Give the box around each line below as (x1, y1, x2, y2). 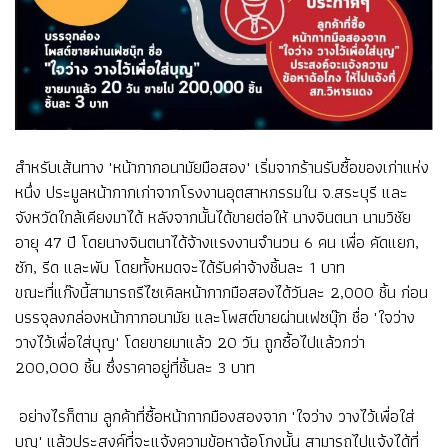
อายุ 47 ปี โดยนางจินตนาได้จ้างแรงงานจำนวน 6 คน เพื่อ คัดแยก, (15, 228, 419, 257)
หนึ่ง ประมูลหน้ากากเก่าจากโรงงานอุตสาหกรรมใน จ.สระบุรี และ (15, 178, 408, 207)
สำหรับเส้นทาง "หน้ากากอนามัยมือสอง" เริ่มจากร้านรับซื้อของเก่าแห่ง (15, 153, 429, 182)
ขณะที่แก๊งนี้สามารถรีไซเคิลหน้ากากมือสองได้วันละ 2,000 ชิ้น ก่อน (15, 278, 428, 307)
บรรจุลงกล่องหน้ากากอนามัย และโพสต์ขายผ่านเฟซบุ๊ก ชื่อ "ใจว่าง (15, 303, 415, 332)
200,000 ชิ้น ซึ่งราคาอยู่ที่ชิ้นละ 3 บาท (15, 353, 255, 382)
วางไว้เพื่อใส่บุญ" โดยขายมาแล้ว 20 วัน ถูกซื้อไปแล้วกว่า (15, 328, 365, 357)
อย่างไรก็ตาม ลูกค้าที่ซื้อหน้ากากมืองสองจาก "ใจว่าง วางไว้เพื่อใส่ (19, 402, 415, 431)
